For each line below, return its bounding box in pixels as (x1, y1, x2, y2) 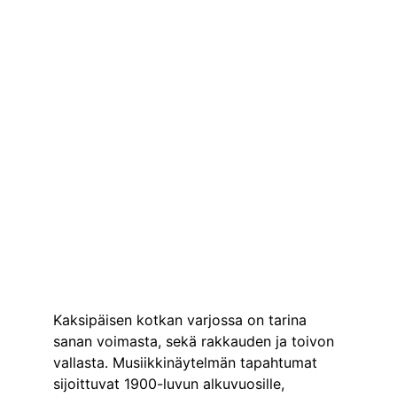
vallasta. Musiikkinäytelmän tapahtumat (53, 354, 322, 371)
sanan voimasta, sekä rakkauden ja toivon (53, 332, 339, 350)
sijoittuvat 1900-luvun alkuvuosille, (53, 375, 289, 393)
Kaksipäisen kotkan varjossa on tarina (53, 311, 311, 329)
